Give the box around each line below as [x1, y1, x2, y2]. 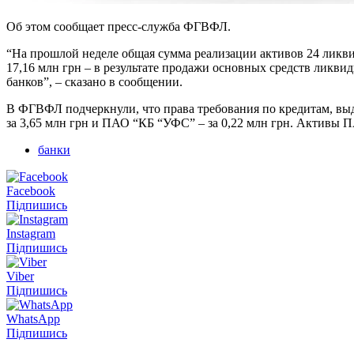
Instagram [6, 226, 55, 240]
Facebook [6, 183, 55, 198]
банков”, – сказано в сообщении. [6, 74, 183, 88]
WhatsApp [6, 311, 60, 326]
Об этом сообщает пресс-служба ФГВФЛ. [6, 19, 231, 33]
